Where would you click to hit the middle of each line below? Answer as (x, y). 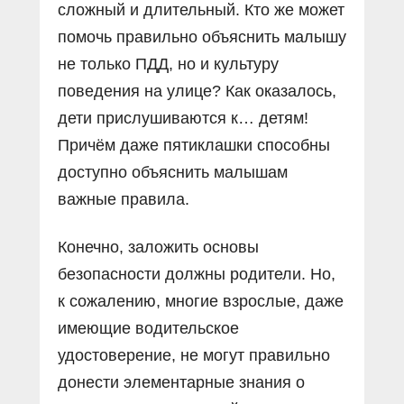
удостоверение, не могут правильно (194, 356)
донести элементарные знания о (181, 383)
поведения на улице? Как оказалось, (197, 92)
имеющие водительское (148, 329)
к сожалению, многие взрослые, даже (201, 302)
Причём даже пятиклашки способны (194, 146)
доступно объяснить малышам (173, 173)
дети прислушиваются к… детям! (183, 119)
